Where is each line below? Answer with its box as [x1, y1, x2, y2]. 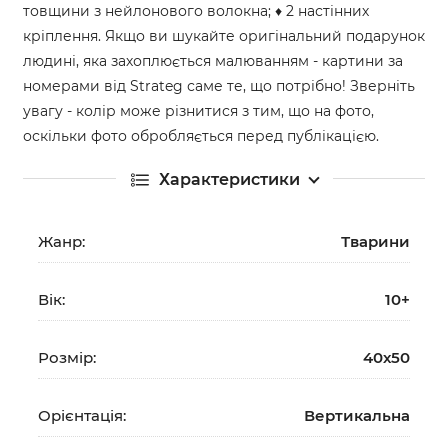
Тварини [341, 231, 410, 251]
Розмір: [38, 347, 96, 367]
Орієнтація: [38, 405, 126, 425]
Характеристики [158, 169, 300, 189]
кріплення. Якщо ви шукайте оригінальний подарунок [23, 26, 425, 45]
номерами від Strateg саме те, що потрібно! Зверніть [23, 76, 415, 95]
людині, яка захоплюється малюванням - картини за [23, 51, 403, 70]
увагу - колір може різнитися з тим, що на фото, [23, 101, 374, 120]
